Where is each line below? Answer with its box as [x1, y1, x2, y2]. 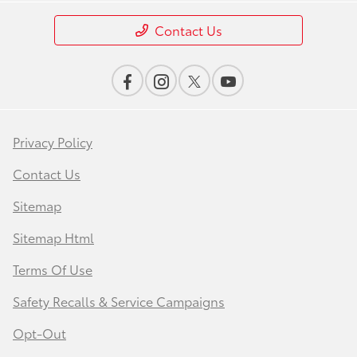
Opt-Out [13, 324, 66, 343]
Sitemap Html [13, 228, 94, 247]
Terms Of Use [13, 260, 92, 279]
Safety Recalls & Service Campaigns [13, 292, 225, 311]
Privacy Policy [13, 132, 92, 151]
